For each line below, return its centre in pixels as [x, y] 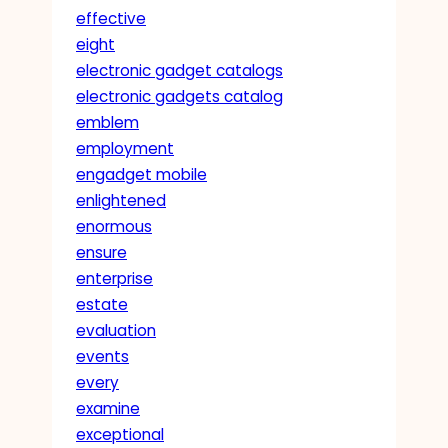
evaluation [116, 330]
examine [108, 408]
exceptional [120, 434]
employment [125, 148]
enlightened [121, 200]
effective [111, 18]
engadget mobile [141, 174]
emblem [107, 122]
